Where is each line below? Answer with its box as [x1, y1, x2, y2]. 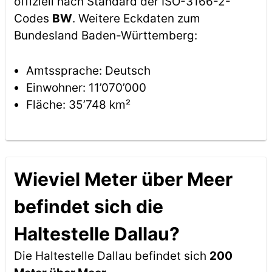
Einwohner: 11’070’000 [25, 81, 146, 95]
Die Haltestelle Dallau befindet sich [13, 249, 209, 263]
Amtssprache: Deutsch [25, 64, 151, 78]
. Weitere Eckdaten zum [72, 12, 200, 25]
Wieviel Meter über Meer [13, 168, 233, 190]
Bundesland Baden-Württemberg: [13, 29, 197, 42]
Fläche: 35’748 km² [25, 98, 131, 112]
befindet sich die [13, 195, 163, 217]
